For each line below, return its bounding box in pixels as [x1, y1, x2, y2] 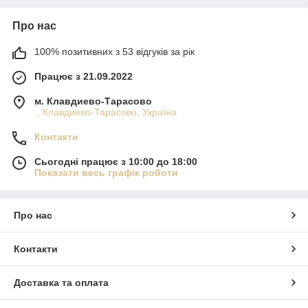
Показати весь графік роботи [34, 167, 178, 178]
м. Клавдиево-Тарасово [34, 96, 152, 107]
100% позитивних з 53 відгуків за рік [34, 46, 195, 57]
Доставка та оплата [14, 277, 109, 288]
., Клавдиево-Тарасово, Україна [34, 107, 177, 118]
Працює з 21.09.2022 [34, 71, 133, 82]
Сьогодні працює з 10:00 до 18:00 [34, 156, 197, 167]
